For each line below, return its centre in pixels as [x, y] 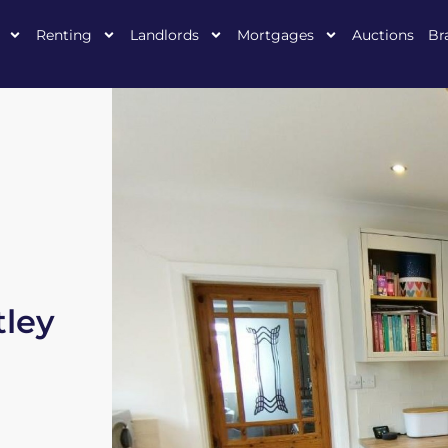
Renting [64, 35]
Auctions [383, 35]
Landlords [164, 35]
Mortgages [275, 35]
